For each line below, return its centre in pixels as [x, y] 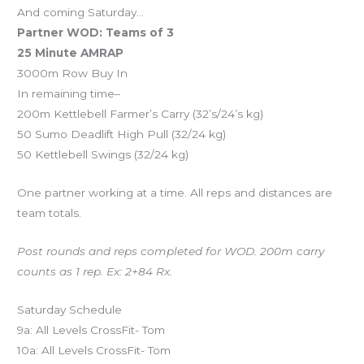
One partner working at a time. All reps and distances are [175, 192]
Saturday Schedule [70, 309]
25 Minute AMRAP [71, 52]
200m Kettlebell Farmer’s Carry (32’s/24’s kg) [141, 113]
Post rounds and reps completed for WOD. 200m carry [171, 251]
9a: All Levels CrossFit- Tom [91, 329]
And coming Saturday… [81, 12]
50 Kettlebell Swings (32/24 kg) [103, 154]
